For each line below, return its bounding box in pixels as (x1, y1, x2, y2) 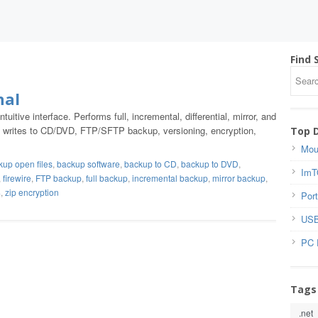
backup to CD (124, 158, 177, 170)
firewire (3, 172, 31, 184)
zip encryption (5, 186, 59, 198)
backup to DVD (181, 158, 238, 170)
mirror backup (212, 172, 265, 184)
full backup (86, 172, 128, 184)
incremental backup (132, 172, 208, 184)
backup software (57, 158, 120, 170)
